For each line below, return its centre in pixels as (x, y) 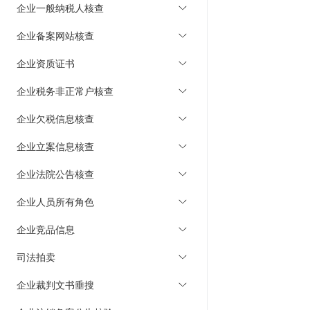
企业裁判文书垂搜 (55, 284)
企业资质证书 (46, 63)
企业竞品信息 (46, 229)
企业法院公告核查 (55, 174)
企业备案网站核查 (55, 35)
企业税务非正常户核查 (65, 91)
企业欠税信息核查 (55, 118)
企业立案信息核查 (55, 146)
